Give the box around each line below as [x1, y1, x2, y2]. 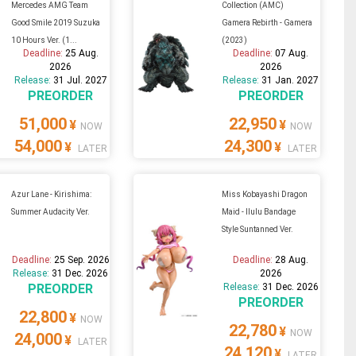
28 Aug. [275, 253, 309, 265]
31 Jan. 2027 [261, 74, 319, 86]
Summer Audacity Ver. [10, 207, 90, 216]
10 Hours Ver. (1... [10, 35, 77, 44]
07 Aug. [275, 47, 309, 59]
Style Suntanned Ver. [221, 224, 293, 234]
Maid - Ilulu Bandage [221, 207, 296, 216]
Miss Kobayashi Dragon [221, 189, 308, 199]
